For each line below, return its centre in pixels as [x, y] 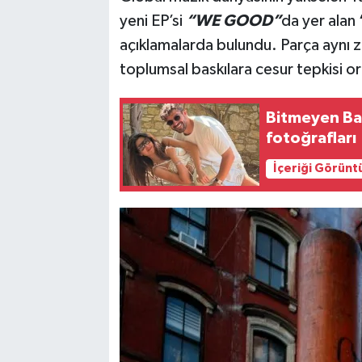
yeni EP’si [152, 21]
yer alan [328, 21]
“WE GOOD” [233, 21]
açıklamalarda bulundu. [198, 46]
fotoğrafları [311, 138]
